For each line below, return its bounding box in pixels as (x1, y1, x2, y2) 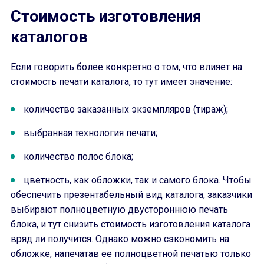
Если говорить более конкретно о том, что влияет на (11, 61, 242, 72)
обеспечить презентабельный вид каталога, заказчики (11, 189, 252, 200)
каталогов (11, 28, 88, 47)
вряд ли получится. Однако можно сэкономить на (11, 233, 229, 245)
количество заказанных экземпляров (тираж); (24, 104, 228, 115)
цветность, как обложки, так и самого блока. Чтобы (24, 174, 252, 186)
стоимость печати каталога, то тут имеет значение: (11, 76, 232, 87)
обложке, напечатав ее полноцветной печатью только (11, 248, 251, 259)
